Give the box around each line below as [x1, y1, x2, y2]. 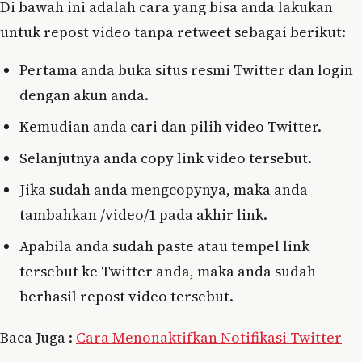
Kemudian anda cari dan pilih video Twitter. [19, 116, 322, 137]
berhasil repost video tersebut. [19, 285, 234, 306]
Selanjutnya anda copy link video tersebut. [19, 147, 312, 168]
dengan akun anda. [19, 84, 149, 105]
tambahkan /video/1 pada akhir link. [19, 204, 267, 225]
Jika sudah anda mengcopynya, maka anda [19, 179, 308, 200]
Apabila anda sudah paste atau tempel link [19, 235, 309, 256]
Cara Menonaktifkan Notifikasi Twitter [76, 326, 342, 347]
